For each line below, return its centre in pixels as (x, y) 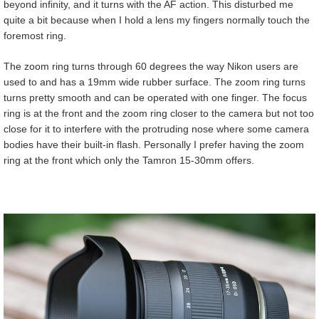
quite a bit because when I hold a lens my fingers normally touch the (157, 20)
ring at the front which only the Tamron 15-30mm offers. (129, 161)
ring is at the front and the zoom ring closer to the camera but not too (159, 114)
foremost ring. (35, 36)
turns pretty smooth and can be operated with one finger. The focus (155, 98)
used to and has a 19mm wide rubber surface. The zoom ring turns (155, 82)
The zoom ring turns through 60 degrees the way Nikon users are (151, 67)
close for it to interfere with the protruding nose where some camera (156, 129)
